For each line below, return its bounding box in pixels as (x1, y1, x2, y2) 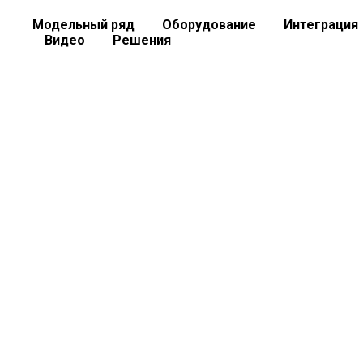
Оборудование (162, 17, 256, 32)
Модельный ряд (32, 17, 135, 32)
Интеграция (284, 17, 358, 32)
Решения (113, 32, 171, 48)
